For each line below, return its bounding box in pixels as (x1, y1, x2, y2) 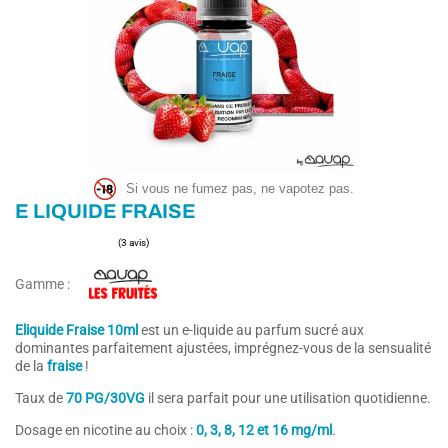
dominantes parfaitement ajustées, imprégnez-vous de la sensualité (15, 339, 431, 356)
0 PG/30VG (74, 389, 145, 406)
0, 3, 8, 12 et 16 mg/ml (196, 421, 332, 438)
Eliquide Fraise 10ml (15, 321, 138, 338)
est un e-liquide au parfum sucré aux (138, 321, 364, 338)
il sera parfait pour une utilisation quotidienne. (145, 389, 431, 406)
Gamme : (15, 276, 73, 293)
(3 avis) (138, 358, 176, 372)
